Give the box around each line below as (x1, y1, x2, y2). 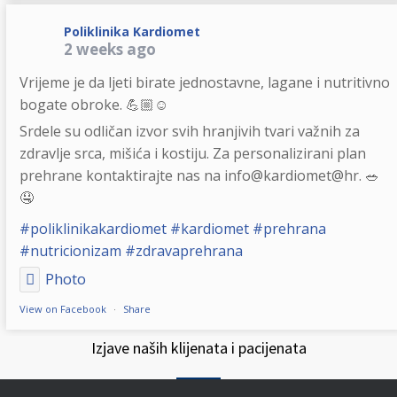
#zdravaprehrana (124, 241, 243, 261)
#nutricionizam (19, 241, 121, 261)
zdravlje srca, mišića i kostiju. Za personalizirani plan (19, 144, 366, 163)
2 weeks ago (63, 39, 156, 59)
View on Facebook (19, 302, 106, 315)
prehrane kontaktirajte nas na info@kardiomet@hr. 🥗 (19, 166, 379, 185)
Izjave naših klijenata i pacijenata (90, 338, 307, 358)
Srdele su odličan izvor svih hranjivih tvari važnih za (19, 121, 360, 141)
